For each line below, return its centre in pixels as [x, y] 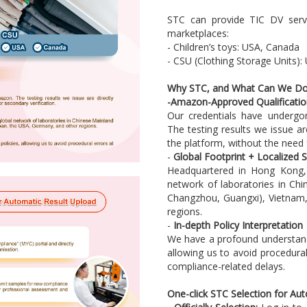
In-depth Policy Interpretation [238, 225]
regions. [184, 212]
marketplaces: [198, 34]
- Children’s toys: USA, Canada [233, 47]
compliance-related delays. [226, 267]
